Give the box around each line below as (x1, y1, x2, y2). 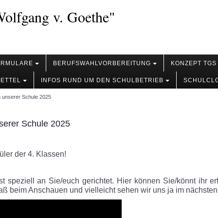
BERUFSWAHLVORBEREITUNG (53, 60, 151, 67)
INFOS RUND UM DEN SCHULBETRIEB (41, 77, 163, 84)
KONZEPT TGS (171, 60, 217, 67)
